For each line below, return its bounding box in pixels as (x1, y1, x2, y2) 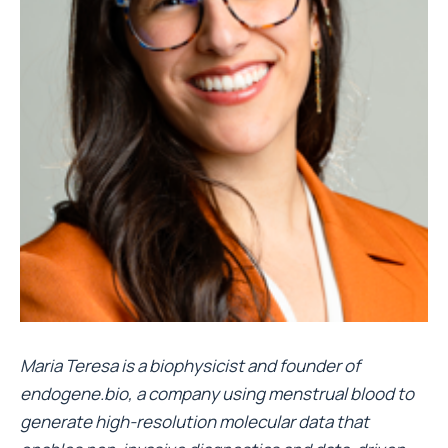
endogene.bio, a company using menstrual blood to (20, 382, 414, 406)
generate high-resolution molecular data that (20, 410, 369, 434)
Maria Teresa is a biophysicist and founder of (20, 354, 360, 378)
